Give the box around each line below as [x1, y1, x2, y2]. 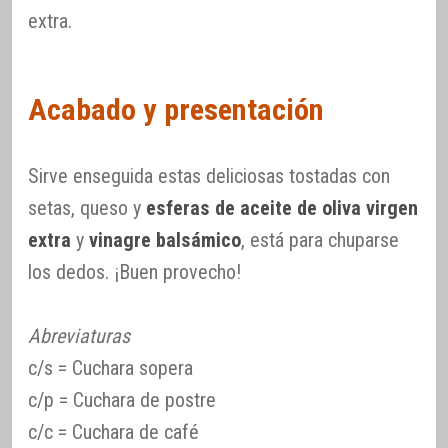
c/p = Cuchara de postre [28, 387, 216, 412]
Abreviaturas [28, 323, 130, 348]
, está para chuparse [241, 227, 399, 252]
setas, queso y [28, 195, 146, 220]
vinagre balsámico [89, 227, 241, 252]
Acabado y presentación [28, 91, 324, 127]
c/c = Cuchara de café [28, 419, 199, 444]
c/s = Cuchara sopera [28, 355, 193, 380]
